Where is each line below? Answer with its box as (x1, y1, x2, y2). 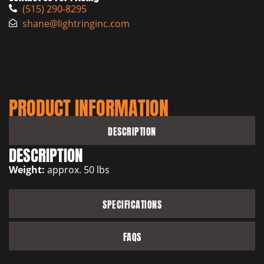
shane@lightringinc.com (22, 16, 130, 29)
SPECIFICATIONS (103, 196, 161, 212)
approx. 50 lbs (45, 163, 110, 176)
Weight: (9, 163, 45, 176)
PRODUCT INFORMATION (9, 89, 169, 122)
